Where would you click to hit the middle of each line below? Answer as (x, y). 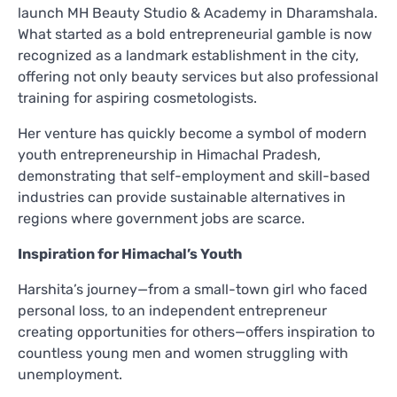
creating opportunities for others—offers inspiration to (196, 331)
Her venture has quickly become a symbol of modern (192, 133)
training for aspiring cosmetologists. (137, 97)
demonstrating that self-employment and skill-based (194, 175)
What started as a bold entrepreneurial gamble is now (195, 34)
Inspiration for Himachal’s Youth (130, 253)
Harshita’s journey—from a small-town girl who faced (193, 289)
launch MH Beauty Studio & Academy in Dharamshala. (198, 12)
